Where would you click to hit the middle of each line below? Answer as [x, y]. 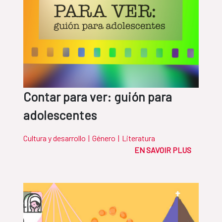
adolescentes [60, 115]
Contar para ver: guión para [98, 97]
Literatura [139, 138]
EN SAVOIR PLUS [163, 150]
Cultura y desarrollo [55, 138]
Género [104, 138]
